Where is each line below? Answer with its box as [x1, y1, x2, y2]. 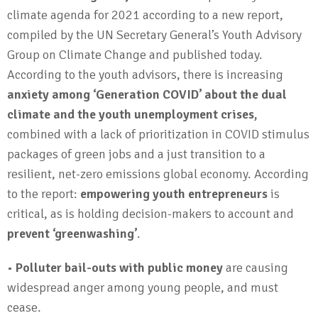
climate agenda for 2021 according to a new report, [7, 7, 283, 23]
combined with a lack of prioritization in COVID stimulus [7, 126, 309, 142]
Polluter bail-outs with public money [16, 260, 223, 275]
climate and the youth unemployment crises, [7, 106, 257, 122]
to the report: [7, 186, 80, 202]
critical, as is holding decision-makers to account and [7, 206, 294, 221]
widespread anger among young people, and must [7, 280, 278, 295]
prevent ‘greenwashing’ [7, 226, 137, 241]
